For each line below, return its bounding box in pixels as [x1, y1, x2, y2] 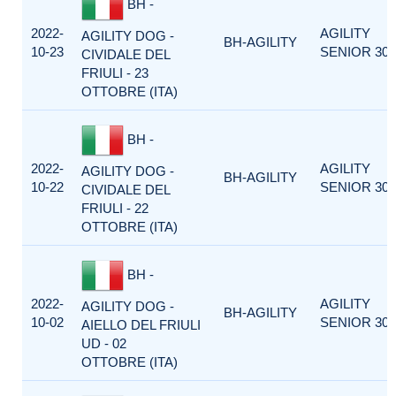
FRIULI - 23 [81, 65, 148, 80]
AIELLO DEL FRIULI [81, 317, 201, 332]
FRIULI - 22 [81, 201, 148, 216]
